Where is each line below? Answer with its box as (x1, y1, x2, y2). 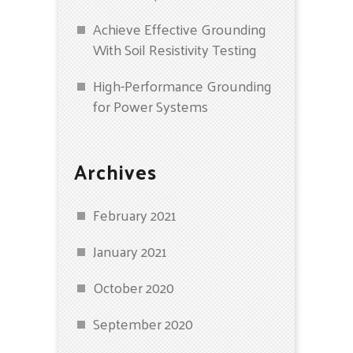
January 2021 (93, 238, 167, 264)
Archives (74, 154, 157, 189)
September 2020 (93, 310, 193, 336)
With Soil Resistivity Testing (93, 36, 260, 62)
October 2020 (93, 274, 174, 300)
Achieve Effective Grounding (93, 16, 266, 42)
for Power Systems (93, 93, 208, 119)
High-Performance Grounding (93, 72, 272, 98)
